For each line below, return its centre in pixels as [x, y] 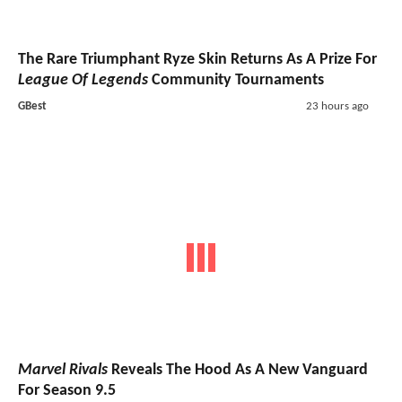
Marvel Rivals [63, 370]
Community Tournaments [236, 81]
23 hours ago [337, 107]
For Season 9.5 [67, 390]
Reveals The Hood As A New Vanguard [238, 370]
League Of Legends [83, 81]
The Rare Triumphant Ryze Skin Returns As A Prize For [197, 60]
